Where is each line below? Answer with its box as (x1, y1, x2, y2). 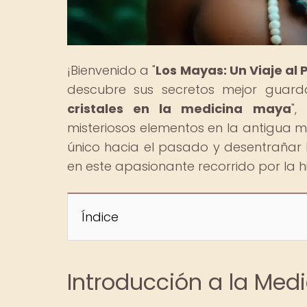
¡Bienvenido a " (67, 61, 156, 79)
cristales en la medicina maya (67, 99, 291, 117)
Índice (82, 208, 119, 225)
